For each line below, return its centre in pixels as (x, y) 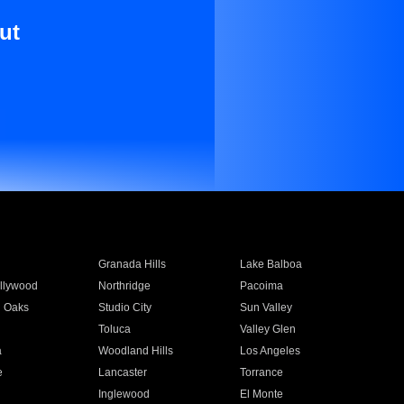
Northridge (124, 286)
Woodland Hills (135, 351)
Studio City (124, 308)
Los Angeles (271, 351)
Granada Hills (132, 264)
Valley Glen (268, 329)
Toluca (114, 329)
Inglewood (124, 394)
